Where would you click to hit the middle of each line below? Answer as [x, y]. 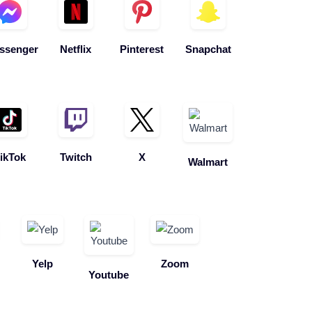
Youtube [109, 275]
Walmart [208, 162]
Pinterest [142, 49]
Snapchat [208, 49]
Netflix [76, 49]
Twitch [76, 157]
